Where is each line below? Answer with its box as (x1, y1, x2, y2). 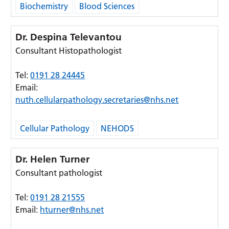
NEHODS (101, 123, 134, 133)
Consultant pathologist (15, 168, 103, 178)
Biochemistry (20, 1, 68, 11)
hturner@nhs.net (40, 204, 104, 215)
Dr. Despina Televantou (15, 31, 122, 43)
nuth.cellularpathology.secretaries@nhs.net (15, 95, 179, 105)
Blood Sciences (79, 1, 135, 11)
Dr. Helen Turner (15, 153, 90, 165)
